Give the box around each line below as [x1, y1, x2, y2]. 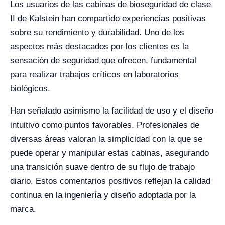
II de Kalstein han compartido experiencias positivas [10, 14, 206, 23]
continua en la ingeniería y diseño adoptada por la [10, 190, 196, 200]
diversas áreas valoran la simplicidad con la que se [10, 134, 202, 144]
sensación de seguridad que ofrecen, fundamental [10, 56, 196, 65]
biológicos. [10, 84, 50, 93]
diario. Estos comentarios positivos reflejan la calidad [10, 176, 210, 186]
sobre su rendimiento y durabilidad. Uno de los [10, 28, 184, 37]
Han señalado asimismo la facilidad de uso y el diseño [10, 106, 213, 116]
